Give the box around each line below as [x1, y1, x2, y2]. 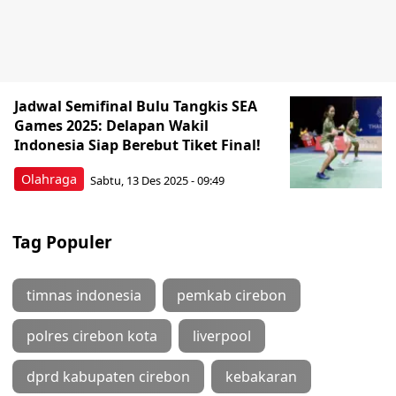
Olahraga [21, 171, 77, 187]
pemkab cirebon [177, 286, 286, 305]
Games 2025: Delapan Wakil [14, 116, 209, 135]
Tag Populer [12, 230, 112, 254]
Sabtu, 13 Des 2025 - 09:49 [90, 171, 225, 188]
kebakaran [225, 367, 297, 386]
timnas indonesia [27, 286, 141, 305]
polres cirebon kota [27, 326, 157, 346]
